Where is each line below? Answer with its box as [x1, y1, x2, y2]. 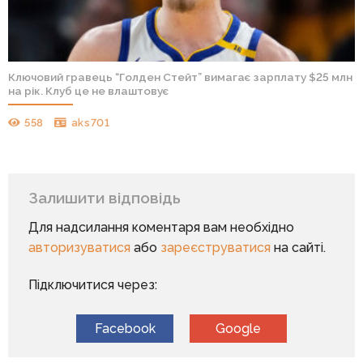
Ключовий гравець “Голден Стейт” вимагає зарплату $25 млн [7, 70, 352, 84]
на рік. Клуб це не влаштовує [7, 84, 169, 98]
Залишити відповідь [28, 188, 185, 207]
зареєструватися [160, 240, 271, 256]
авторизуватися [28, 240, 130, 256]
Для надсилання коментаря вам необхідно [28, 220, 294, 236]
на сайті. [270, 240, 326, 256]
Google [216, 321, 261, 337]
